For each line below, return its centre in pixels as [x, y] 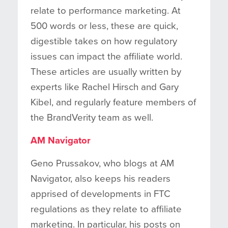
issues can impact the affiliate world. [106, 56]
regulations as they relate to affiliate [106, 209]
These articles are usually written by [106, 72]
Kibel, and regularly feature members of [113, 102]
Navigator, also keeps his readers [101, 178]
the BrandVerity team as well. [92, 117]
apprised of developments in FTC [101, 194]
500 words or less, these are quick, [104, 26]
